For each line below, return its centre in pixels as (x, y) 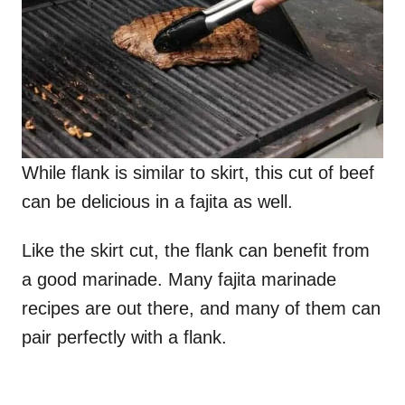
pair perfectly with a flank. (124, 338)
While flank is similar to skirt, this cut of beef (198, 173)
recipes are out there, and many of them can (201, 309)
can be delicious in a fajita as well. (157, 202)
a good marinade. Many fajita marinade (179, 280)
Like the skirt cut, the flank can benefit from (196, 251)
